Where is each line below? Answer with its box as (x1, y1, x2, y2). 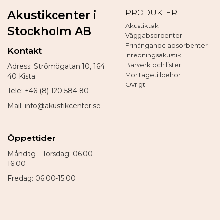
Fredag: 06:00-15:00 (7, 174, 76, 183)
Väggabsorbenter (125, 31, 182, 40)
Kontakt (7, 46, 42, 56)
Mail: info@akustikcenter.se (7, 101, 101, 110)
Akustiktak (125, 22, 159, 30)
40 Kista (7, 72, 35, 81)
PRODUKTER (125, 8, 177, 18)
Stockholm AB (7, 25, 91, 39)
